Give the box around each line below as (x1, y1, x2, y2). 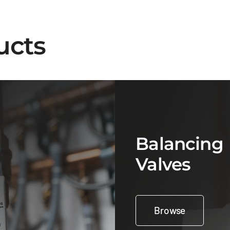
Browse (154, 204, 186, 217)
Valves (136, 154, 191, 176)
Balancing (136, 133, 223, 155)
